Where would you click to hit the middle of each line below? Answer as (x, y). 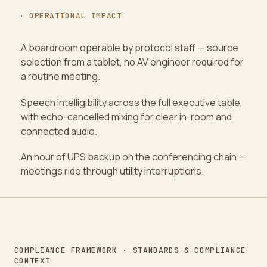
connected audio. (59, 131)
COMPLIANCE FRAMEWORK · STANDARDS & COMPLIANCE (130, 250)
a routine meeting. (60, 76)
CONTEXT (32, 260)
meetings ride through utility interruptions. (112, 171)
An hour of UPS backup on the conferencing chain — (133, 157)
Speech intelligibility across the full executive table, (131, 102)
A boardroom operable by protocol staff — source (129, 47)
